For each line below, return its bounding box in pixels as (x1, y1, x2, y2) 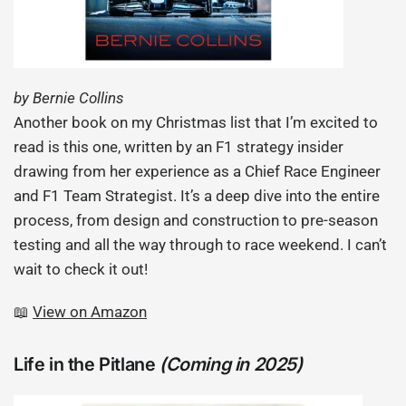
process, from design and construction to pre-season (14, 210, 379, 229)
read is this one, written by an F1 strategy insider (14, 137, 344, 156)
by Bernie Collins (14, 88, 125, 107)
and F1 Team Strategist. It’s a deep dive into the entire (14, 186, 381, 205)
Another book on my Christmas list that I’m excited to (14, 112, 379, 131)
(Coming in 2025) (159, 353, 303, 375)
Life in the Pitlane (14, 353, 159, 375)
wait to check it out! (14, 259, 149, 278)
